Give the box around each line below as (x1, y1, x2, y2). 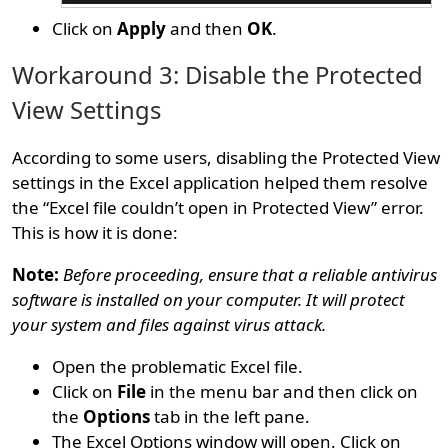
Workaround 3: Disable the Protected (12, 58, 424, 91)
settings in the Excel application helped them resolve (12, 170, 429, 194)
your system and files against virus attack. (12, 312, 327, 336)
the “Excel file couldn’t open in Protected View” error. (12, 195, 425, 219)
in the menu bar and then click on (146, 379, 419, 403)
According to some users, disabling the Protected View (12, 145, 441, 169)
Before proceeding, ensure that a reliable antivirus (63, 262, 438, 286)
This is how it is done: (12, 220, 179, 244)
